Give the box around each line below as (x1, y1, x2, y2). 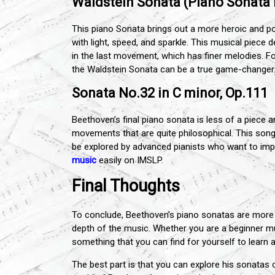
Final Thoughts (72, 176, 184, 196)
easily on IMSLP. (96, 154, 166, 166)
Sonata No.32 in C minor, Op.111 (72, 85, 268, 101)
